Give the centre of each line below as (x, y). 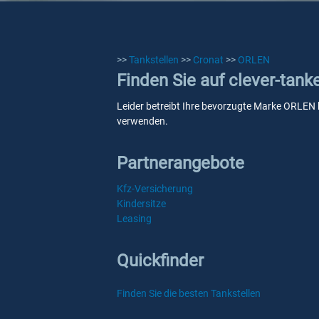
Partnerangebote (181, 163)
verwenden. (142, 121)
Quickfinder (160, 261)
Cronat (208, 60)
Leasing (134, 219)
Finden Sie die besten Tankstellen (189, 293)
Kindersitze (141, 204)
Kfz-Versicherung (155, 189)
